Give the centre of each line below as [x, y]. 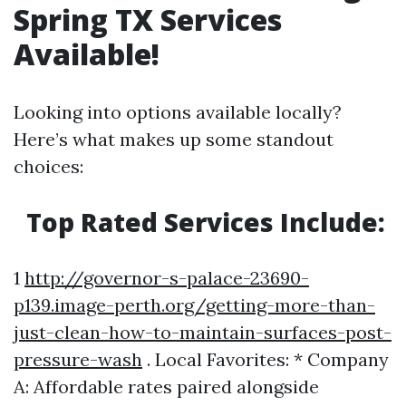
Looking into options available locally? [178, 111]
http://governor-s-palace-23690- [167, 277]
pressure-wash [78, 359]
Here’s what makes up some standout [174, 139]
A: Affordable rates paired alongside [166, 386]
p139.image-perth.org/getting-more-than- [194, 304]
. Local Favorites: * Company [266, 359]
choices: [48, 166]
